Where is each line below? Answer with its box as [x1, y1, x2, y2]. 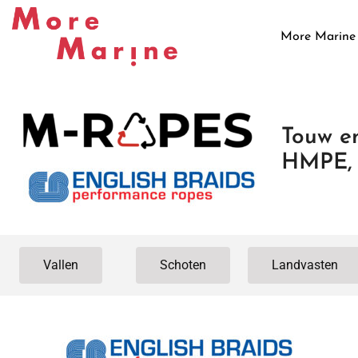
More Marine [280, 30, 356, 43]
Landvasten [271, 257, 338, 272]
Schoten [159, 257, 206, 272]
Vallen [43, 257, 79, 272]
